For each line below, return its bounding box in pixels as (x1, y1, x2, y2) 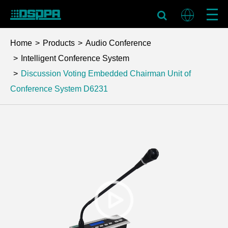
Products (43, 39, 75, 47)
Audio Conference (85, 39, 151, 47)
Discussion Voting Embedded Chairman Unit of (21, 69, 191, 78)
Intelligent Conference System (21, 54, 129, 63)
